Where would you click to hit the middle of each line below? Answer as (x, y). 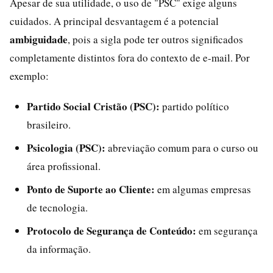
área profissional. (64, 166)
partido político (194, 106)
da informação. (59, 249)
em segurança (227, 230)
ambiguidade (39, 39)
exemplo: (29, 76)
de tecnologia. (57, 207)
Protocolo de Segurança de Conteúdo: (112, 230)
